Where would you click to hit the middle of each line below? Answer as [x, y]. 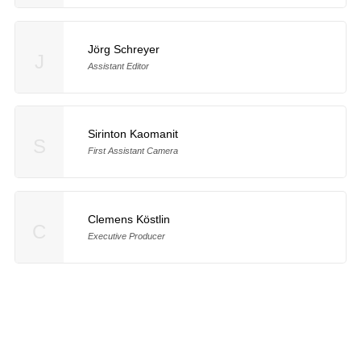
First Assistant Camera [133, 151]
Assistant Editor [118, 66]
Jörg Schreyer [123, 49]
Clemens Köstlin [129, 220]
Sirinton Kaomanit [133, 134]
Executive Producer [126, 237]
